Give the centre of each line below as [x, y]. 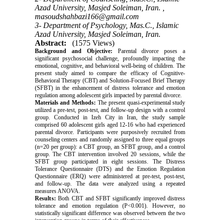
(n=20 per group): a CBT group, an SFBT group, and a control [110, 147]
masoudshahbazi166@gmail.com [87, 16]
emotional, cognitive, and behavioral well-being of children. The [110, 66]
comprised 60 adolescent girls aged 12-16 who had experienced [110, 124]
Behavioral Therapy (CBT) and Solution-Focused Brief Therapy [110, 80]
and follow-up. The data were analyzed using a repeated [110, 183]
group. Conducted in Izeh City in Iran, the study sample [110, 117]
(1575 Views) [93, 43]
